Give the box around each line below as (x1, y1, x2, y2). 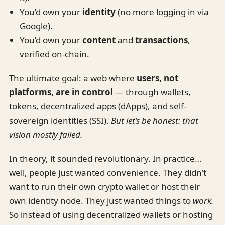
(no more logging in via (115, 6, 209, 18)
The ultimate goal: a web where (9, 72, 137, 84)
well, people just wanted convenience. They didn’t (9, 166, 206, 178)
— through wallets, (115, 86, 191, 98)
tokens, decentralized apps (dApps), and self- (9, 100, 186, 112)
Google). (19, 20, 53, 32)
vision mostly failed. (9, 128, 82, 140)
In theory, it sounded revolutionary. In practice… (9, 152, 201, 164)
